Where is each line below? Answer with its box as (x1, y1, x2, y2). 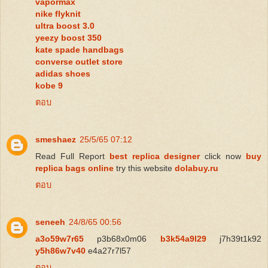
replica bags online (35, 163, 114, 173)
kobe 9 (35, 80, 63, 90)
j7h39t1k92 (220, 233, 262, 243)
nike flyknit (35, 8, 81, 19)
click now (200, 151, 246, 161)
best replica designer (109, 151, 200, 161)
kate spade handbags (35, 44, 124, 54)
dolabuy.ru (175, 163, 218, 173)
